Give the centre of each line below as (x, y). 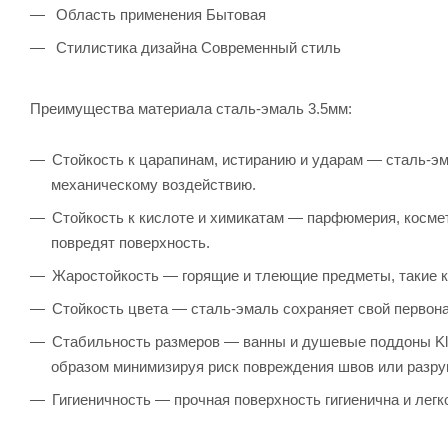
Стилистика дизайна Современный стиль (196, 47)
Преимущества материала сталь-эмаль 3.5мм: (191, 108)
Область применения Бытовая (159, 14)
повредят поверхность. (130, 242)
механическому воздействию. (153, 184)
